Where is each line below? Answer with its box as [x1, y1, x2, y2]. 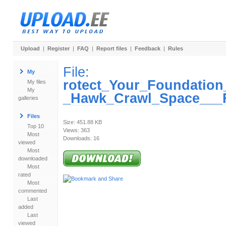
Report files [96, 45, 127, 51]
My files [27, 79, 46, 85]
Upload [20, 45, 40, 51]
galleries [18, 95, 38, 101]
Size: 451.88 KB [63, 119, 102, 125]
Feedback [134, 45, 160, 51]
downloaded [18, 155, 47, 161]
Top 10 [27, 123, 44, 129]
